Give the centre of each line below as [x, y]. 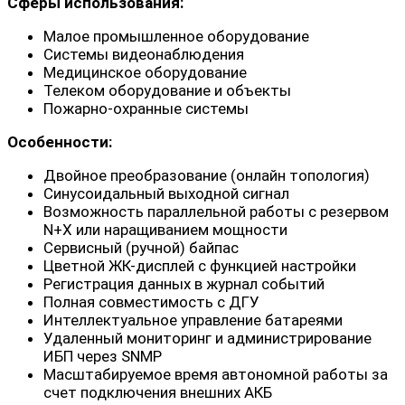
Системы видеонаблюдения [144, 55]
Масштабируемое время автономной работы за [216, 375]
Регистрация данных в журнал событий [184, 284]
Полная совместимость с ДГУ [151, 302]
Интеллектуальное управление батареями [193, 320]
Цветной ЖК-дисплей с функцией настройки [200, 266]
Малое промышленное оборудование [176, 37]
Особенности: [60, 142]
